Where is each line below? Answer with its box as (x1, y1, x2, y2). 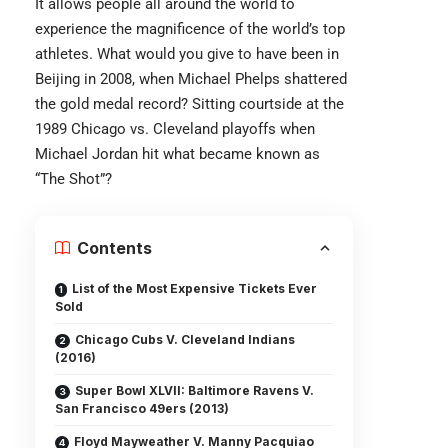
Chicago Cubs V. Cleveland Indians (75, 332, 295, 347)
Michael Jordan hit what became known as (35, 145, 320, 163)
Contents (77, 238, 152, 258)
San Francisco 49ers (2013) (55, 401, 229, 416)
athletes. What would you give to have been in (35, 45, 339, 63)
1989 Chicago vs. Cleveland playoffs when (35, 120, 315, 138)
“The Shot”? (35, 170, 112, 188)
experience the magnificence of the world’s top (35, 20, 345, 38)
